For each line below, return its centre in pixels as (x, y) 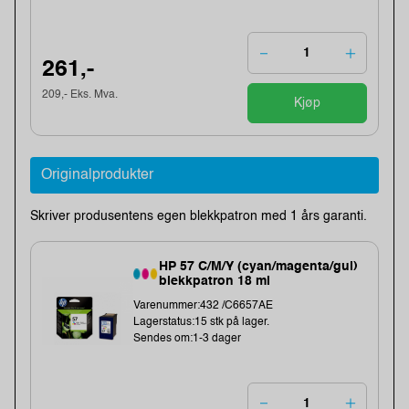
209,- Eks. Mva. (80, 94)
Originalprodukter (97, 175)
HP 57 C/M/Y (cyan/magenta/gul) (259, 267)
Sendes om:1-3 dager (188, 339)
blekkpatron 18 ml (215, 281)
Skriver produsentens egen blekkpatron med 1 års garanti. (199, 216)
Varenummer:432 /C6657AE (204, 306)
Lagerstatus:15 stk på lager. (202, 322)
